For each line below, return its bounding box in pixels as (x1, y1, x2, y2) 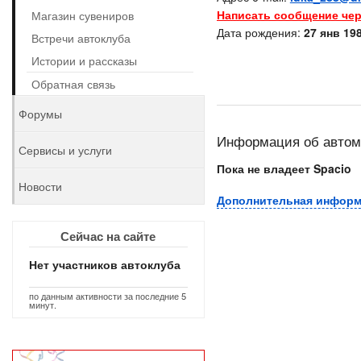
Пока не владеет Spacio (216, 160, 351, 176)
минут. (29, 298, 56, 311)
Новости (19, 178, 62, 194)
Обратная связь (31, 76, 115, 92)
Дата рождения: (216, 24, 304, 40)
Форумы (19, 106, 62, 122)
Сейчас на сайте (60, 227, 156, 245)
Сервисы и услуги (19, 142, 112, 158)
